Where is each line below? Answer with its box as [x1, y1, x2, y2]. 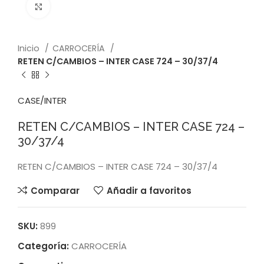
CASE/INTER [18, 94, 67, 107]
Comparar [30, 184, 80, 197]
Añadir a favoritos [106, 184, 192, 197]
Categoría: [18, 240, 69, 252]
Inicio [18, 42, 42, 54]
